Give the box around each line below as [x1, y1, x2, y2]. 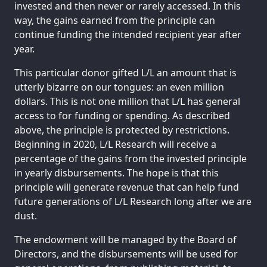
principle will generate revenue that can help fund [14, 181, 239, 194]
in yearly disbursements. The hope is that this [14, 166, 219, 179]
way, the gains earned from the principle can [14, 14, 215, 27]
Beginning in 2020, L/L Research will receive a [14, 138, 216, 151]
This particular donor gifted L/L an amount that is [14, 66, 237, 79]
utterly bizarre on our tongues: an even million [14, 80, 224, 94]
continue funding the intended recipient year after [14, 28, 241, 42]
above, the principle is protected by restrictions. [14, 123, 229, 136]
